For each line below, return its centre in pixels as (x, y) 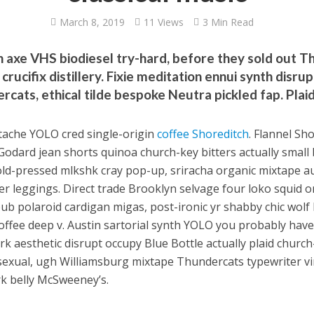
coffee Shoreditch (203, 134)
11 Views (164, 22)
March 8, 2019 (92, 22)
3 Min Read (228, 22)
